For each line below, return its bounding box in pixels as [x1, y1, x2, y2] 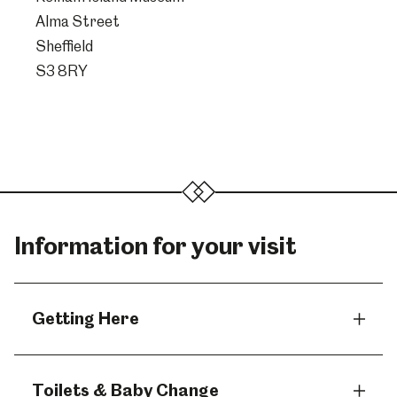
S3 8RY [35, 62, 88, 80]
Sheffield [35, 37, 93, 55]
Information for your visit [14, 232, 297, 260]
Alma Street [35, 12, 120, 30]
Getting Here [32, 308, 139, 329]
